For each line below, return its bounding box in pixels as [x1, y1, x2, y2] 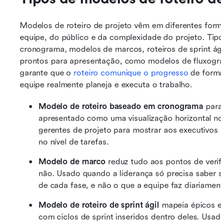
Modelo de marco [38, 157, 106, 166]
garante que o [20, 68, 74, 77]
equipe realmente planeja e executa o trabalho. [20, 80, 193, 89]
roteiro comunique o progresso [74, 68, 188, 77]
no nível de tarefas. [38, 137, 109, 147]
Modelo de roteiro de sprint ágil [38, 200, 159, 210]
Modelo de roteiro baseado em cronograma [38, 102, 204, 111]
